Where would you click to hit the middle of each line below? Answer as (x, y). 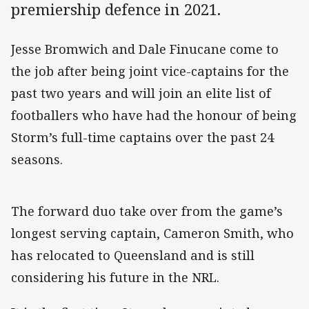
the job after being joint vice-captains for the (150, 71)
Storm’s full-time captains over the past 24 (142, 138)
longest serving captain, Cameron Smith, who (152, 233)
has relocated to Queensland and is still (133, 256)
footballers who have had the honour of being (154, 116)
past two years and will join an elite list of (141, 93)
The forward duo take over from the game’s (147, 211)
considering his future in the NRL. (115, 278)
